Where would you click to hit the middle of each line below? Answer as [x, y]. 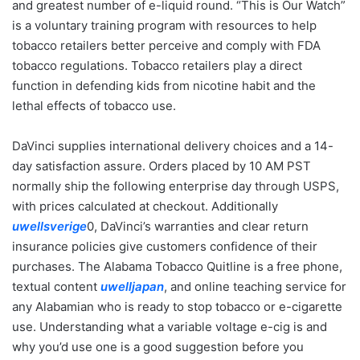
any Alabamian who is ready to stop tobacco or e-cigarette [177, 307]
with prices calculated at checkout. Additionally [145, 206]
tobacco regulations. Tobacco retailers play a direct [157, 65]
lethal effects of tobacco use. [94, 106]
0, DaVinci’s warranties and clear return [198, 226]
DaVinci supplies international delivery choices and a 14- [173, 146]
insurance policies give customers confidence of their [165, 246]
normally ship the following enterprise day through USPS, [176, 186]
